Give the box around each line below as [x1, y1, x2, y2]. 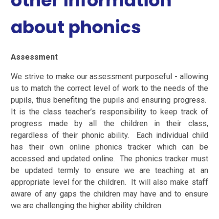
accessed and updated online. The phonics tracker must [11, 153, 208, 163]
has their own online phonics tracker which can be [11, 142, 208, 152]
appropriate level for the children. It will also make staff [11, 177, 208, 187]
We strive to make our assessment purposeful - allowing [11, 71, 208, 81]
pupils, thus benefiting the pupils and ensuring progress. [11, 95, 208, 105]
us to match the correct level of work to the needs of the [11, 83, 208, 93]
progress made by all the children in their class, [11, 118, 208, 128]
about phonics [11, 15, 142, 40]
